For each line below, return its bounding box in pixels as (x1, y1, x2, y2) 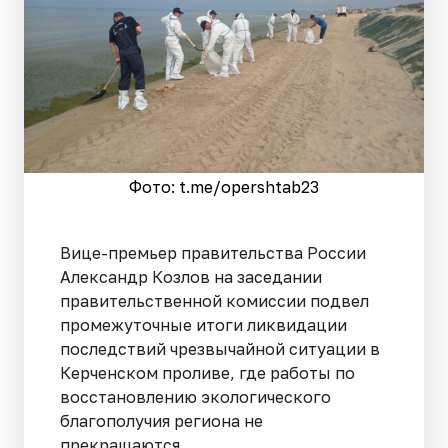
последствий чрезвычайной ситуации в (60, 338, 380, 359)
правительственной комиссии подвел (60, 290, 369, 311)
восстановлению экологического (60, 386, 331, 407)
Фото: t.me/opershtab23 (129, 176, 319, 197)
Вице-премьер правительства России (60, 242, 366, 263)
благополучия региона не (60, 410, 263, 431)
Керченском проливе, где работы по (60, 362, 355, 383)
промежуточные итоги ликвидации (60, 314, 347, 335)
